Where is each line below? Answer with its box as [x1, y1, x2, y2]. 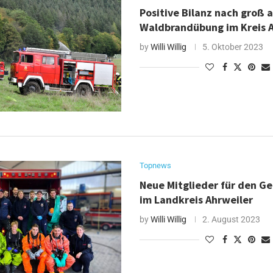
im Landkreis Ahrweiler [140, 193, 253, 207]
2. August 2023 [202, 214, 261, 225]
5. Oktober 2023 [202, 42, 264, 52]
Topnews [140, 161, 172, 171]
